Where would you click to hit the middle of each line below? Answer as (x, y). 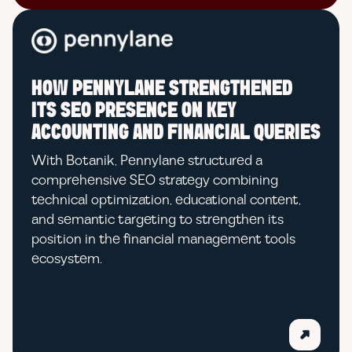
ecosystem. (67, 259)
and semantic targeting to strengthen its (158, 220)
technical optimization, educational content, (166, 200)
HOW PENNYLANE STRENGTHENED (162, 89)
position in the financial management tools (163, 239)
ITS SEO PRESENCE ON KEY (134, 111)
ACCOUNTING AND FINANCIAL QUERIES (176, 133)
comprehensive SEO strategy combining (155, 180)
